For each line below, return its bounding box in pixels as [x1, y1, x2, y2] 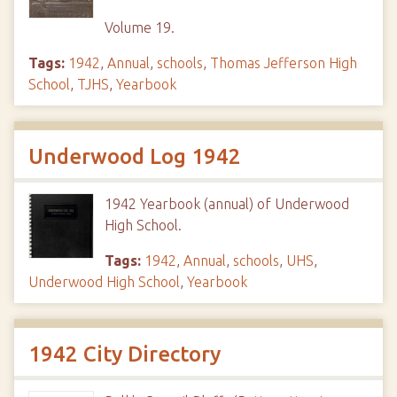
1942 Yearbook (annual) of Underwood [105, 196, 349, 212]
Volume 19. [105, 19, 175, 35]
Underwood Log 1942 [28, 144, 241, 168]
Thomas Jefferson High [210, 55, 357, 71]
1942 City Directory [28, 342, 221, 366]
